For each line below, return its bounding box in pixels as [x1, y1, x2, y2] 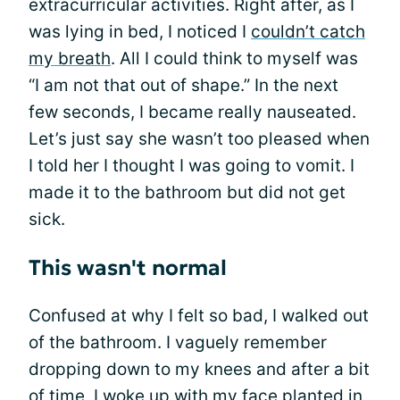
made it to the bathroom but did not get [29, 182, 346, 203]
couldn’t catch [251, 21, 365, 42]
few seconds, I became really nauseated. [29, 102, 356, 122]
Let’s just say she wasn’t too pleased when [29, 129, 370, 149]
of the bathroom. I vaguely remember [29, 332, 327, 353]
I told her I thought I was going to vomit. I [29, 155, 354, 176]
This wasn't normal [29, 254, 227, 281]
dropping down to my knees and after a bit [29, 359, 370, 379]
